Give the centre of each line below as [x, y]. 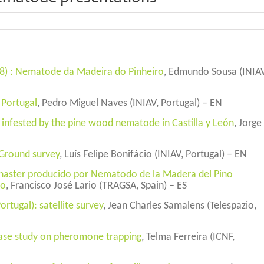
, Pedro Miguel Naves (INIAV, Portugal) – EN [130, 103]
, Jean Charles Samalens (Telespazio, [180, 206]
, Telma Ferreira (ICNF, [188, 237]
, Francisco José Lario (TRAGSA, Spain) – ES [96, 186]
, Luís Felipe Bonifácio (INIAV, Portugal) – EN [153, 155]
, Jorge [248, 123]
